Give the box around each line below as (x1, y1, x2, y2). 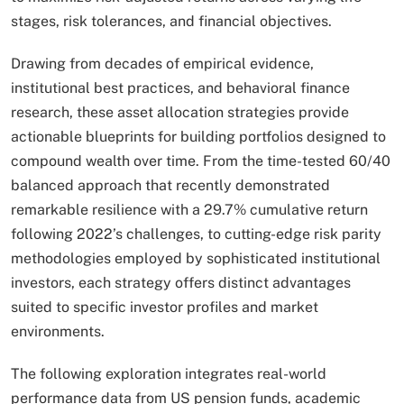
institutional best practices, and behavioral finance (11, 79, 350, 97)
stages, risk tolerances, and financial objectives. (11, 13, 335, 31)
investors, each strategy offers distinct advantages (11, 274, 351, 292)
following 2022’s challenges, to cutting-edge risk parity (11, 225, 381, 243)
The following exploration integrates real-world (11, 365, 326, 383)
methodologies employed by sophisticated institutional (11, 250, 381, 268)
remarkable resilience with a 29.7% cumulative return (11, 201, 368, 219)
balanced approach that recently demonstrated (11, 177, 330, 195)
